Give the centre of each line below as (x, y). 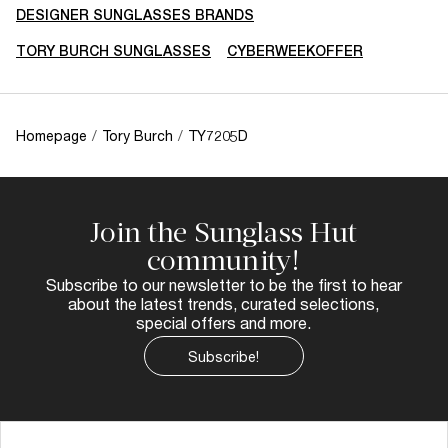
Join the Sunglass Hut (223, 232)
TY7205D (218, 135)
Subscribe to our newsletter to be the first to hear (223, 284)
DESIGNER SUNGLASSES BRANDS (135, 15)
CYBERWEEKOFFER (295, 51)
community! (223, 260)
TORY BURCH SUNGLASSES (113, 51)
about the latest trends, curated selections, (223, 303)
